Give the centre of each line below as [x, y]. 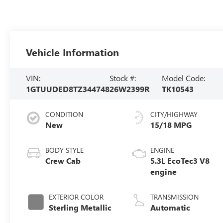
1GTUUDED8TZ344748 [68, 89]
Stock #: [123, 78]
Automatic [170, 207]
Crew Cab [63, 160]
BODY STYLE [65, 150]
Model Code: [184, 78]
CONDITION [64, 114]
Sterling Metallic [80, 207]
